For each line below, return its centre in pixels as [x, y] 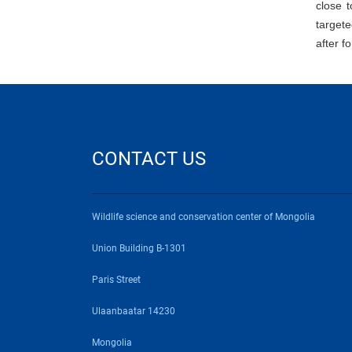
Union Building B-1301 [140, 248]
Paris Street [116, 280]
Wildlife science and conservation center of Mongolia [203, 217]
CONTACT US [149, 159]
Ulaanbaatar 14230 [134, 311]
